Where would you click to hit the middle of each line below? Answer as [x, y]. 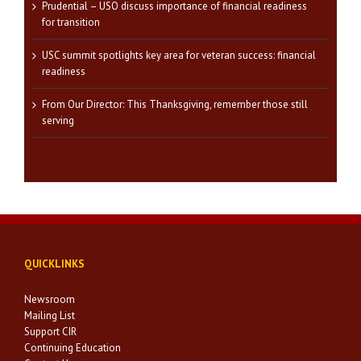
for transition [71, 22]
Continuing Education [73, 347]
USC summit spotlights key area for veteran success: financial [179, 55]
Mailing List [50, 315]
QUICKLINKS [54, 263]
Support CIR [50, 331]
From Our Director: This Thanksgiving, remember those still [175, 104]
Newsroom [50, 299]
